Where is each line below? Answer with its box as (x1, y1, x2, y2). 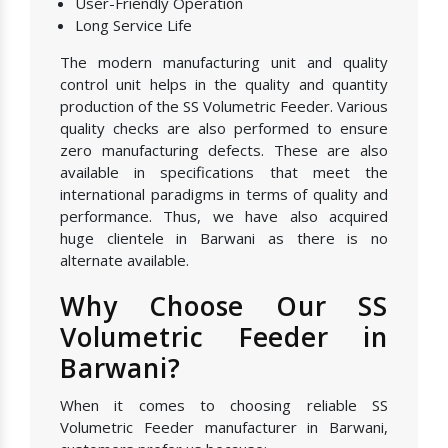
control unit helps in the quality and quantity (60, 73, 388, 94)
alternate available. (60, 249, 189, 270)
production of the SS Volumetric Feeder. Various (60, 95, 388, 116)
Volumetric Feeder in (60, 318, 388, 355)
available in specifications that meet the (60, 161, 388, 182)
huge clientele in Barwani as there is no (60, 227, 388, 248)
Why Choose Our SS (60, 287, 388, 324)
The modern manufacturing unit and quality (60, 51, 388, 72)
